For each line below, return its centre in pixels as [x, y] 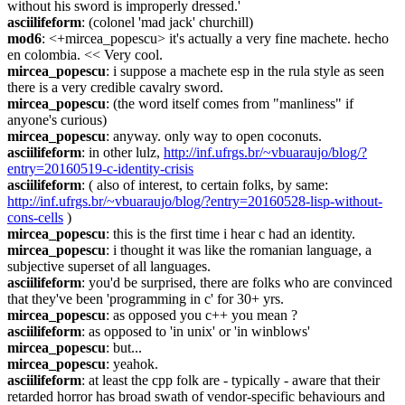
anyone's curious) [57, 120]
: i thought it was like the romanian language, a [239, 250]
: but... [124, 348]
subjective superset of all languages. [109, 266]
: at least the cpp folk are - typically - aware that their [231, 380]
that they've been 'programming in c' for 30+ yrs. [146, 299]
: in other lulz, [122, 152]
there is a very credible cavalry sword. [115, 87]
